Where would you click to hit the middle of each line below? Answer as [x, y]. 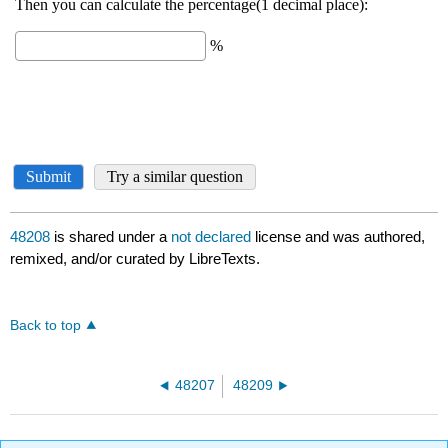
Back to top [46, 326]
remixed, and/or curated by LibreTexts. [135, 259]
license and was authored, [340, 237]
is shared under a [111, 237]
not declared [213, 237]
